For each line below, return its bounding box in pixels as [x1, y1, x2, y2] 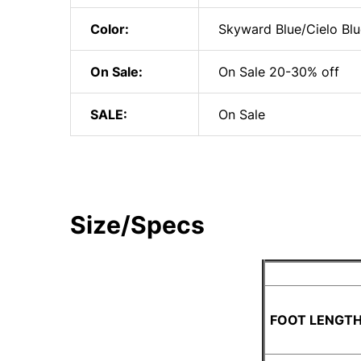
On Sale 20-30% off [218, 64, 339, 80]
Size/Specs [70, 210, 205, 239]
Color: [90, 21, 129, 37]
